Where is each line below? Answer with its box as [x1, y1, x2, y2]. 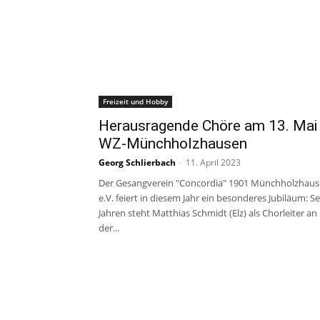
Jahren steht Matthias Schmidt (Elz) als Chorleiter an [99, 206, 317, 219]
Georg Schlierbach [99, 156, 176, 169]
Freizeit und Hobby [103, 96, 168, 106]
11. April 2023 [186, 156, 241, 169]
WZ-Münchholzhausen [99, 135, 247, 152]
